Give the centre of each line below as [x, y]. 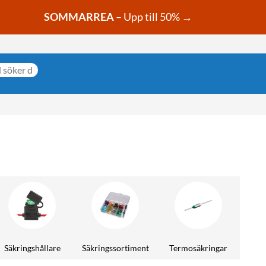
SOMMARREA [79, 17]
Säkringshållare [32, 248]
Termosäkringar [198, 248]
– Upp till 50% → [154, 17]
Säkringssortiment [115, 248]
